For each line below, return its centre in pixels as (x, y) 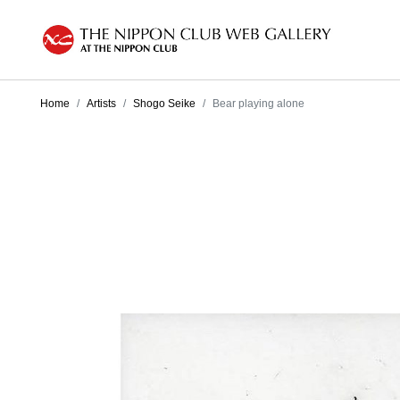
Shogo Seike (164, 104)
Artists (101, 104)
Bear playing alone (258, 104)
